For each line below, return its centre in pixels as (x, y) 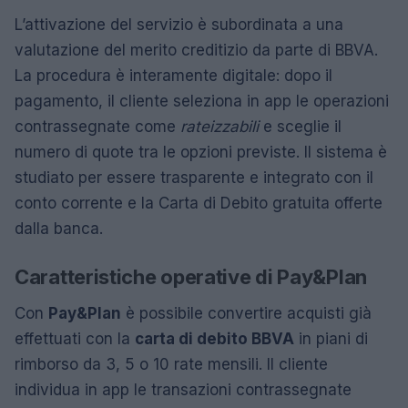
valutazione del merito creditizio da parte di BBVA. (196, 50)
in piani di (331, 339)
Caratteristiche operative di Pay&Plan (191, 277)
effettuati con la (75, 339)
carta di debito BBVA (214, 339)
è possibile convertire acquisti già (246, 313)
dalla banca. (59, 229)
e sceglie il (300, 127)
